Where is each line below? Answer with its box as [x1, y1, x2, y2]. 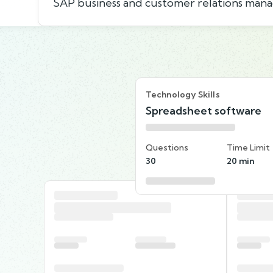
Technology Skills [146, 88, 220, 100]
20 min [227, 155, 254, 166]
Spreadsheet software [146, 103, 261, 118]
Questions [146, 141, 188, 153]
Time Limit [227, 141, 270, 153]
